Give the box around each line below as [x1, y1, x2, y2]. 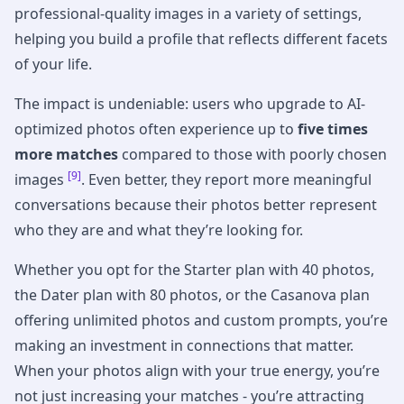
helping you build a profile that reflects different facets [14, 28, 388, 49]
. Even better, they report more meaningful [81, 169, 372, 189]
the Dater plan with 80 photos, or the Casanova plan [14, 284, 370, 305]
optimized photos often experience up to [14, 118, 298, 139]
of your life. [14, 53, 92, 74]
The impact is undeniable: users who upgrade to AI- [14, 93, 365, 114]
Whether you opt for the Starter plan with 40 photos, [14, 259, 374, 280]
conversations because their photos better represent [14, 194, 377, 215]
